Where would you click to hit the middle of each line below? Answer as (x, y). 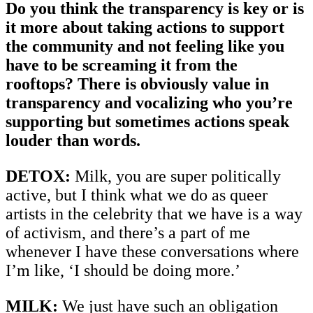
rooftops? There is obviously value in (137, 83)
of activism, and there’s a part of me (128, 232)
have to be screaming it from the (122, 65)
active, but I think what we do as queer (137, 195)
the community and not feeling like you (145, 46)
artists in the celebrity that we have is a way (154, 213)
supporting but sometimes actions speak (147, 121)
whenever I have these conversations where (152, 251)
